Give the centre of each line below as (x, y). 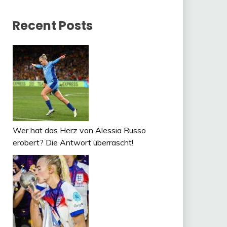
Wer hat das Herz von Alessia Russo (79, 130)
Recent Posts (52, 26)
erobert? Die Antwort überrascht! (73, 143)
